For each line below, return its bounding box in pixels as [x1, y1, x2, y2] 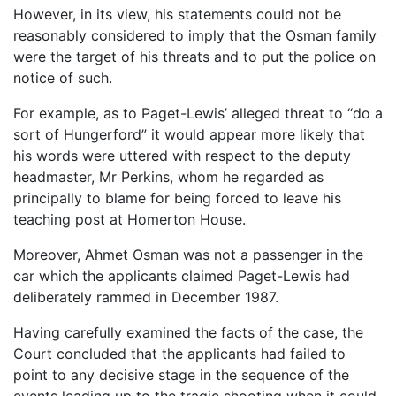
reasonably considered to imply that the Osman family [13, 26, 377, 44]
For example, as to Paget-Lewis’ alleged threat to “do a [13, 103, 383, 122]
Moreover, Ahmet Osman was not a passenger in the [13, 245, 363, 263]
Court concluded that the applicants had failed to [13, 344, 346, 362]
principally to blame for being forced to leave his [13, 188, 341, 207]
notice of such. [13, 68, 112, 87]
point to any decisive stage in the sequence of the [13, 365, 349, 384]
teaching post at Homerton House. [13, 209, 246, 228]
